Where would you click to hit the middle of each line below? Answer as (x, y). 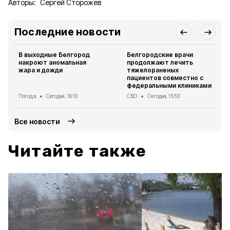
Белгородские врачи (160, 55)
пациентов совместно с (165, 78)
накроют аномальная (53, 62)
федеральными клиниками (169, 85)
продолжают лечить (160, 62)
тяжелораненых (153, 70)
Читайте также (78, 151)
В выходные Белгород (54, 55)
